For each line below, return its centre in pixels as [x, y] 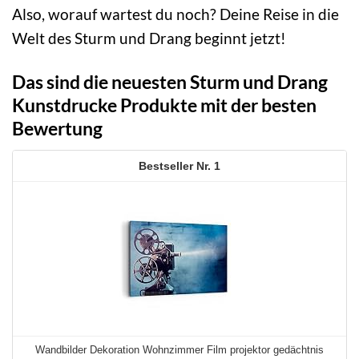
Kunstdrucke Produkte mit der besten [164, 105]
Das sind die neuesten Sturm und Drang [170, 81]
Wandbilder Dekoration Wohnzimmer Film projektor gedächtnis [179, 349]
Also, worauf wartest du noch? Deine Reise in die [175, 14]
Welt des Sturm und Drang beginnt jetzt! [149, 38]
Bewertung [57, 128]
